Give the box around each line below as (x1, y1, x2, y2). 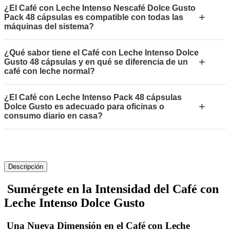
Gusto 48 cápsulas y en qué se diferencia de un (4, 57, 188, 66)
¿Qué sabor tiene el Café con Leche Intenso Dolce (4, 48, 199, 57)
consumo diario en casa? (4, 111, 103, 120)
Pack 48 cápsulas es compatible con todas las (4, 12, 183, 22)
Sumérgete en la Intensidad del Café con (4, 182, 219, 196)
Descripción (8, 162, 43, 170)
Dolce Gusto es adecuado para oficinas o (4, 102, 164, 111)
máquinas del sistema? (4, 22, 94, 31)
